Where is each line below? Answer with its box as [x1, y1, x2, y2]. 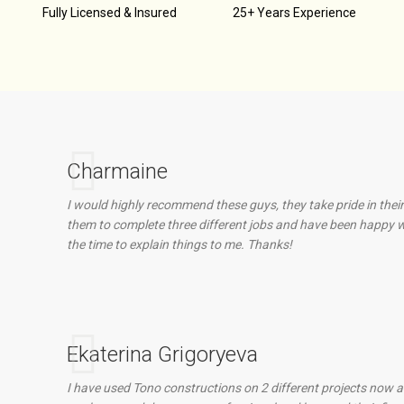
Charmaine [66, 159, 168, 184]
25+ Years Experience [233, 5, 357, 20]
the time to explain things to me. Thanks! [66, 237, 292, 252]
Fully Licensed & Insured [41, 5, 177, 20]
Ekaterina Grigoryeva [66, 342, 258, 367]
